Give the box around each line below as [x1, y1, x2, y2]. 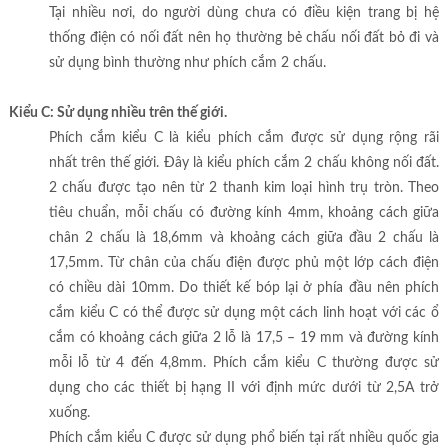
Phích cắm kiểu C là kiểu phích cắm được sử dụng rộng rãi [48, 131, 440, 146]
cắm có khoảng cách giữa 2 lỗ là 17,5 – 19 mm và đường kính [48, 331, 440, 346]
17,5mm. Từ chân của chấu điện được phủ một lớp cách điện [48, 256, 440, 271]
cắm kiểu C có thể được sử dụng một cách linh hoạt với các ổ [48, 306, 440, 321]
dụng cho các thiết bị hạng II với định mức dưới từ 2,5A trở [48, 381, 440, 396]
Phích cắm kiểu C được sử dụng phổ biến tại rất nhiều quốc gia [48, 431, 440, 446]
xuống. [48, 406, 90, 421]
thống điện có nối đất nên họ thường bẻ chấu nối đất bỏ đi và [48, 31, 440, 46]
